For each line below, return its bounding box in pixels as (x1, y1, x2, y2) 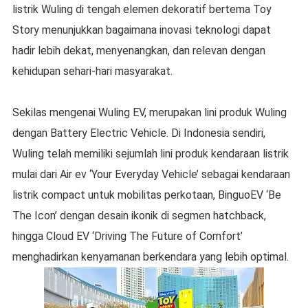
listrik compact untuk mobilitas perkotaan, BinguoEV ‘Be (12, 188, 281, 202)
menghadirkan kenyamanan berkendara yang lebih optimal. (12, 250, 291, 264)
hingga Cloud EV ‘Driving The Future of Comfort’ (12, 230, 243, 243)
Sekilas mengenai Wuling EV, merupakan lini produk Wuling (12, 106, 287, 120)
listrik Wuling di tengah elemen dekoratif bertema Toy (12, 3, 272, 16)
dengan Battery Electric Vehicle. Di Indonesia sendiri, (12, 126, 265, 140)
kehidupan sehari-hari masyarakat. (12, 65, 173, 78)
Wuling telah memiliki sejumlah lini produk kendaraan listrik (12, 147, 289, 161)
